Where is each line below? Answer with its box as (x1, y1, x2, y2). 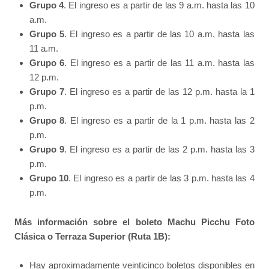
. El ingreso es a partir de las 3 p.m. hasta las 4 (68, 173, 255, 184)
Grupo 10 (29, 173, 68, 184)
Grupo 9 (29, 144, 64, 155)
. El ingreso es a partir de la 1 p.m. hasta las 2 (64, 115, 255, 126)
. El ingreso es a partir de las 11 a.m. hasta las (64, 58, 255, 68)
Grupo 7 (29, 86, 64, 97)
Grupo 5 (29, 29, 64, 40)
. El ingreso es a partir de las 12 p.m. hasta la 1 (64, 86, 255, 97)
